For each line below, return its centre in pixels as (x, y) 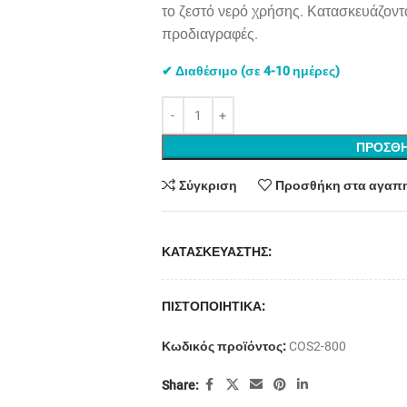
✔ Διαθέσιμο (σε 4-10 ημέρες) (250, 71)
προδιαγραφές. (209, 34)
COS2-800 (317, 346)
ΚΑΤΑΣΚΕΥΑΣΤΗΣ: (216, 252)
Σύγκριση (208, 185)
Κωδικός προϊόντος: (225, 346)
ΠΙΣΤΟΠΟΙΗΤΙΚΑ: (213, 306)
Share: (180, 385)
